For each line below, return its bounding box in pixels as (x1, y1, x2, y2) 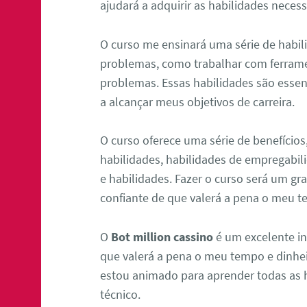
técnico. (100, 286, 141, 303)
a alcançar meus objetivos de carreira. (100, 93, 295, 110)
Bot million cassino (111, 229, 214, 245)
